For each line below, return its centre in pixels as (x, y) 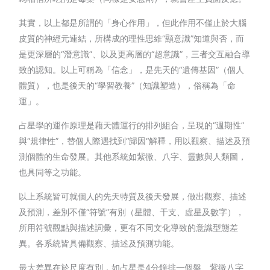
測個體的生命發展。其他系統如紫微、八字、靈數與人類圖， (133, 156)
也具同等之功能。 (53, 172)
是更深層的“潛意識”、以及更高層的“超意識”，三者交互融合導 (135, 54)
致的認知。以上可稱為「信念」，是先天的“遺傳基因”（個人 (132, 69)
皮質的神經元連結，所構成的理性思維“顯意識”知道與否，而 (132, 38)
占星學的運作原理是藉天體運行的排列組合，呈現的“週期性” (132, 125)
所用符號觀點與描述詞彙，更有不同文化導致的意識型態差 (129, 227)
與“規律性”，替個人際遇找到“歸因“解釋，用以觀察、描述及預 (135, 140)
